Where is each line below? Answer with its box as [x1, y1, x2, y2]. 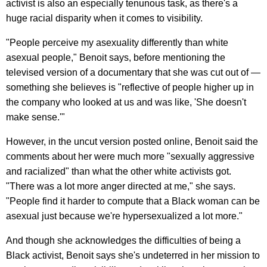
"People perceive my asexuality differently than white [6, 38, 228, 48]
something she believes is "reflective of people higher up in [6, 82, 254, 93]
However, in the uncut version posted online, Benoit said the [6, 136, 258, 147]
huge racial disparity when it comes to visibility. [6, 13, 203, 24]
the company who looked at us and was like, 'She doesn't [6, 97, 246, 108]
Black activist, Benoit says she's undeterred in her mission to [6, 250, 260, 261]
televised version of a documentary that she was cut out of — [6, 67, 260, 78]
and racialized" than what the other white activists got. [6, 166, 231, 177]
